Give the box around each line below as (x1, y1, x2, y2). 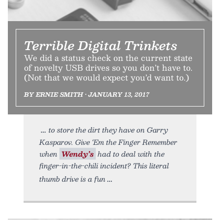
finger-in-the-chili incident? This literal (39, 159, 169, 171)
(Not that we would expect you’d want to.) (24, 70, 189, 84)
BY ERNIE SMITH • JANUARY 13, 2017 (24, 89, 149, 99)
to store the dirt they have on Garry (49, 123, 168, 136)
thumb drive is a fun (39, 172, 106, 185)
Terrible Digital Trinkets (24, 35, 177, 55)
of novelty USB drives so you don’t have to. (24, 60, 192, 74)
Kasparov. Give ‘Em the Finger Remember (39, 136, 177, 148)
